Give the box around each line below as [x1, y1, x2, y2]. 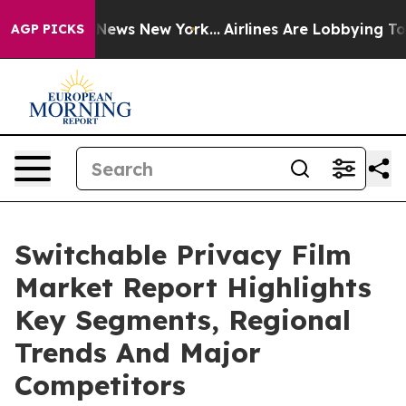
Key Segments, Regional [14, 303, 351, 337]
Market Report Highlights [14, 270, 372, 304]
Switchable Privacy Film [14, 237, 352, 272]
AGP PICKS [11, 21, 84, 37]
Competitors [14, 368, 186, 402]
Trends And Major [14, 335, 261, 370]
